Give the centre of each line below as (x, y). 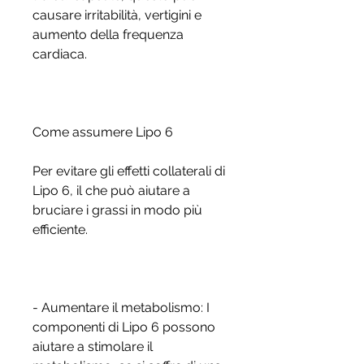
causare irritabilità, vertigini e (117, 15)
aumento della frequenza (108, 35)
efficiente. (60, 230)
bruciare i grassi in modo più (117, 210)
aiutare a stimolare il (93, 347)
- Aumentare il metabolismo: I (121, 308)
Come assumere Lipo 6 (103, 132)
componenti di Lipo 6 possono (124, 327)
